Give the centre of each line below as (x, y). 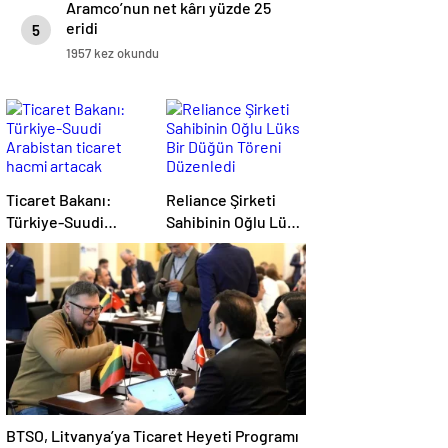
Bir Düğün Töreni (224, 244)
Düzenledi (201, 266)
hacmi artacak (54, 266)
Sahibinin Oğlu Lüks (234, 222)
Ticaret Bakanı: (59, 200)
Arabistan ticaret (65, 244)
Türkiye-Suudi (55, 222)
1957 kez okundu (112, 53)
